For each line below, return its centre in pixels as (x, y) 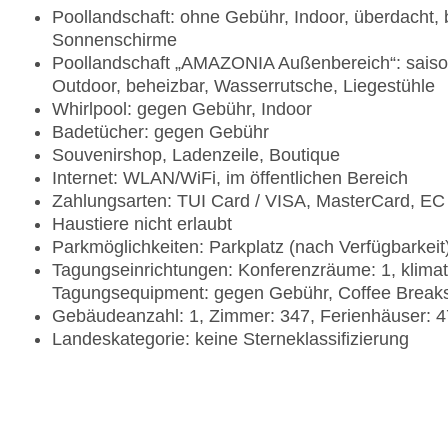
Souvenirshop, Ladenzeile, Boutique (196, 155)
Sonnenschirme (114, 40)
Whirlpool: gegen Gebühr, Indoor (182, 109)
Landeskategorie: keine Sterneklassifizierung (230, 339)
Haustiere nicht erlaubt (142, 224)
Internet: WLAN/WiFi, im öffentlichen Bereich (230, 178)
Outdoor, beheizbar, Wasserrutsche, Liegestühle (243, 86)
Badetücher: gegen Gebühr (160, 132)
